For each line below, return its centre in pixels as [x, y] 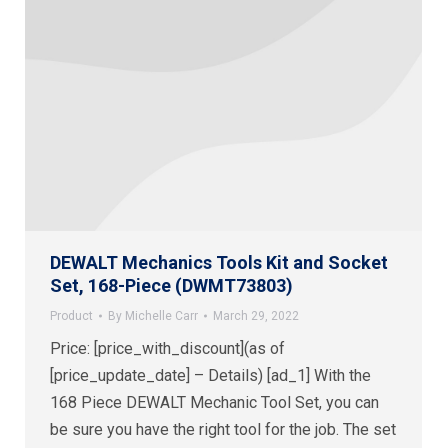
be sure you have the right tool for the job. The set [223, 429]
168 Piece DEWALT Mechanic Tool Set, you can [214, 402]
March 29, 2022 [256, 315]
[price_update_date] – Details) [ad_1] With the [210, 375]
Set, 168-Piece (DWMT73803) [171, 285]
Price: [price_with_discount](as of [167, 348]
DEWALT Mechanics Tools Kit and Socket [219, 262]
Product [71, 315]
